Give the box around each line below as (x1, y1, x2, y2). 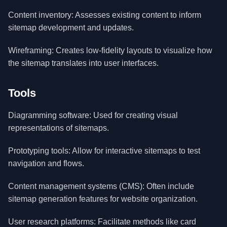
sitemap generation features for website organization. (8, 195, 198, 203)
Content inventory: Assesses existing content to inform (8, 11, 201, 19)
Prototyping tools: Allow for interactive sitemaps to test (8, 146, 200, 155)
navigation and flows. (8, 159, 84, 168)
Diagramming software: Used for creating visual (8, 111, 178, 120)
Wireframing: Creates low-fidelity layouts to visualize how (8, 46, 212, 55)
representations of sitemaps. (8, 124, 109, 132)
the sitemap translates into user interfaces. (8, 59, 159, 67)
